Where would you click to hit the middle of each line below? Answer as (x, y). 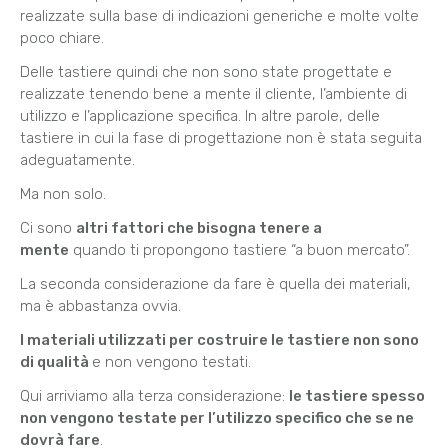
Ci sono (48, 228)
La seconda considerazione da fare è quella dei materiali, (215, 284)
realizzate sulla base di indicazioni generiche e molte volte (219, 16)
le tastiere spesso (357, 396)
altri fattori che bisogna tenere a (199, 228)
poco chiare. (62, 38)
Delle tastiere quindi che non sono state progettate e (206, 72)
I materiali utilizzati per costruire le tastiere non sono (219, 340)
